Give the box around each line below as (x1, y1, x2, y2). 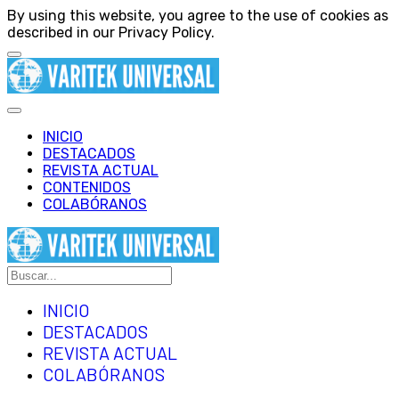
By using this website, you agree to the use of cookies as (7, 7, 388, 24)
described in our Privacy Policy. (7, 24, 215, 41)
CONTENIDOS (43, 179, 131, 196)
